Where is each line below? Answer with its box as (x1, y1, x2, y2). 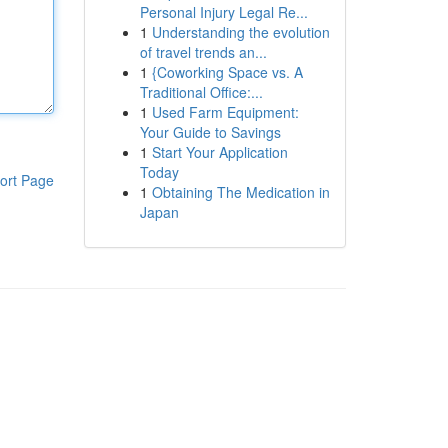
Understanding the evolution (151, 22, 330, 42)
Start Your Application (151, 142, 288, 162)
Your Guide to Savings (139, 122, 281, 142)
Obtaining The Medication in (151, 182, 330, 202)
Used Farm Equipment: (151, 102, 299, 122)
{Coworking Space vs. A (151, 62, 303, 82)
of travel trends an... (139, 42, 267, 62)
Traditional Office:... (139, 82, 263, 102)
